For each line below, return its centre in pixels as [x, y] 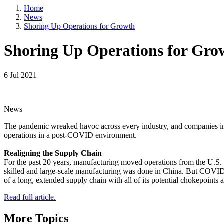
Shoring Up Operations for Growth [79, 26]
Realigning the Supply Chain [53, 153]
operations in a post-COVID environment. [70, 135]
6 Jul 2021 [20, 75]
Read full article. [30, 197]
